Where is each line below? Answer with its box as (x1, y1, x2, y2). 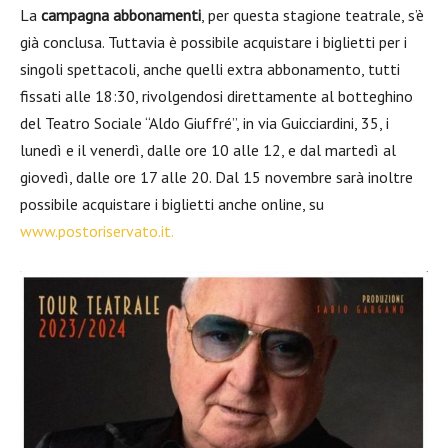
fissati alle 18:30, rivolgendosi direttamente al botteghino (20, 86, 413, 106)
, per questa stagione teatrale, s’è (201, 5, 424, 25)
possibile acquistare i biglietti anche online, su (20, 194, 324, 214)
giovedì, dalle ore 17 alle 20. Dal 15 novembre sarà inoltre (20, 167, 413, 187)
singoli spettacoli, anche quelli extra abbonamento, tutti (20, 59, 400, 79)
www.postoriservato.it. (20, 221, 174, 241)
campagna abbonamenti (41, 5, 201, 25)
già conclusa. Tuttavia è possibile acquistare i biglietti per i (20, 32, 407, 52)
